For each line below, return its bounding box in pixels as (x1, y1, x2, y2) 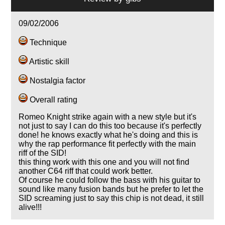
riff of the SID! (19, 148, 67, 157)
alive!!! (19, 202, 42, 211)
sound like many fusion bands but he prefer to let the (19, 184, 204, 193)
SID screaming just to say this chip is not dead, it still (19, 193, 204, 202)
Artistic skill (28, 57, 70, 66)
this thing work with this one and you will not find (19, 157, 190, 166)
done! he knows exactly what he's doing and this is (19, 130, 198, 139)
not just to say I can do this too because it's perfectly (19, 121, 202, 130)
